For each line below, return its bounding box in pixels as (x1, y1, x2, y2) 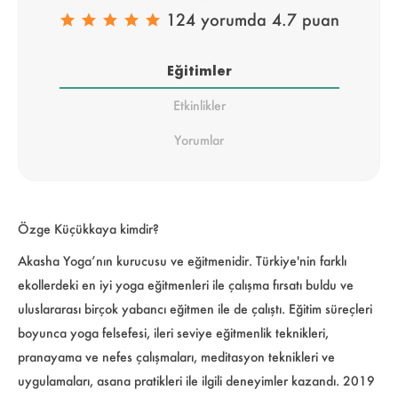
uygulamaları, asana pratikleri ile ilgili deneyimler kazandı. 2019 (18, 371, 375, 389)
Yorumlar (174, 131, 224, 148)
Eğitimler (166, 61, 232, 79)
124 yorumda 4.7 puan (160, 8, 339, 30)
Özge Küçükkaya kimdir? (18, 219, 159, 237)
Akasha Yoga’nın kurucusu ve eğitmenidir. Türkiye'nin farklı (18, 251, 346, 269)
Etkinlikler (172, 96, 226, 114)
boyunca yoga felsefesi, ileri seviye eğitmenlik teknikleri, (18, 323, 329, 341)
